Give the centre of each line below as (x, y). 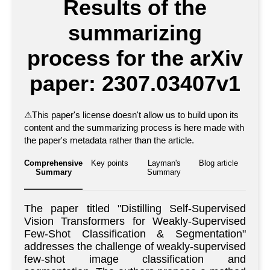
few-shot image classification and (135, 259)
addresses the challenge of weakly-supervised (135, 247)
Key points (110, 163)
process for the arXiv (135, 58)
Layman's (164, 163)
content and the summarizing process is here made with (134, 128)
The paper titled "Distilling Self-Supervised (135, 209)
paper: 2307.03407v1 (135, 84)
